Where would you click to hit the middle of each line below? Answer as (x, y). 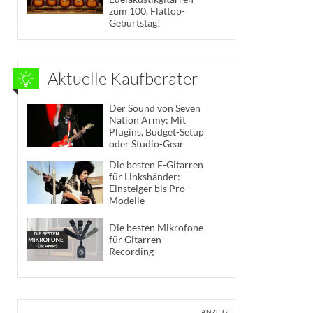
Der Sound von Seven (155, 108)
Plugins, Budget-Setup (156, 131)
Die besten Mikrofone (156, 228)
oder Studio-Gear (146, 143)
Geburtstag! (135, 22)
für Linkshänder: (145, 177)
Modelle (127, 201)
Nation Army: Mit (147, 119)
